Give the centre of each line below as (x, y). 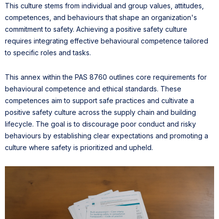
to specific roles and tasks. (48, 53)
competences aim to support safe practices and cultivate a (99, 101)
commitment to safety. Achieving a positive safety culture (96, 29)
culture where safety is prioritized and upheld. (79, 148)
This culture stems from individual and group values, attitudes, (104, 6)
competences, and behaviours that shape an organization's (101, 18)
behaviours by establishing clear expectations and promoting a (107, 136)
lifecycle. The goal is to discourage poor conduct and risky (100, 124)
